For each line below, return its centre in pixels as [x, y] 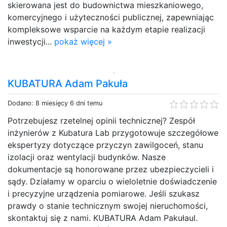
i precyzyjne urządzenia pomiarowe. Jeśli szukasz [104, 193]
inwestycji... [31, 41]
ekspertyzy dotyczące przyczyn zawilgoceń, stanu [105, 145]
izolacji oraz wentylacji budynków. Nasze [87, 157]
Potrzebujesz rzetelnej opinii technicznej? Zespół [101, 120]
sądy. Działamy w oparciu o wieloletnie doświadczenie [112, 181]
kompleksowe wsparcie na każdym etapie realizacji [106, 29]
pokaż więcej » [83, 41]
